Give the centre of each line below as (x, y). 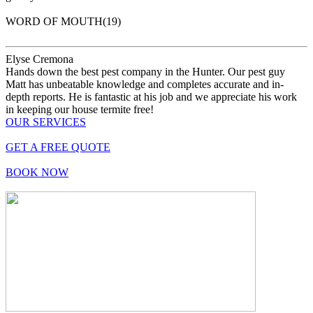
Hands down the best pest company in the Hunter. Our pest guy (145, 71)
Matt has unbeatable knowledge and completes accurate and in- (145, 84)
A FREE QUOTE (70, 147)
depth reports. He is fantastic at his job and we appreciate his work (151, 96)
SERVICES (59, 122)
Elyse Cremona (39, 59)
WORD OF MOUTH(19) (63, 21)
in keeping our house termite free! (80, 109)
